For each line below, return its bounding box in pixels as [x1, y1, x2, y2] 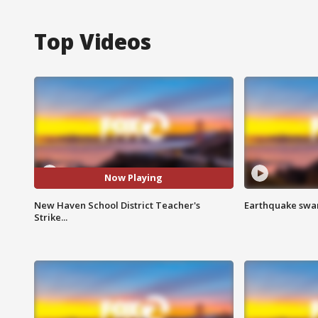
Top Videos [34, 26, 151, 56]
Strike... [34, 210, 67, 224]
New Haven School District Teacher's [34, 198, 200, 212]
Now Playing [104, 171, 163, 185]
